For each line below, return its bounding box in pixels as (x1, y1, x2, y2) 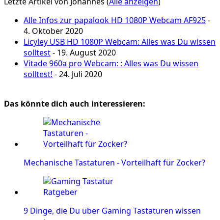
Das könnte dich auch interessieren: (4, 98, 145, 110)
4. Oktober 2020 (24, 26, 83, 37)
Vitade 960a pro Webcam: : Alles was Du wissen (24, 58, 198, 69)
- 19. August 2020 (51, 47, 116, 58)
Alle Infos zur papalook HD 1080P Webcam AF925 (24, 15, 206, 26)
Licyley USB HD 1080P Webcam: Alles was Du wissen (24, 36, 216, 48)
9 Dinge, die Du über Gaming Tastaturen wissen (24, 205, 201, 217)
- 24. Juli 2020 (53, 69, 102, 80)
